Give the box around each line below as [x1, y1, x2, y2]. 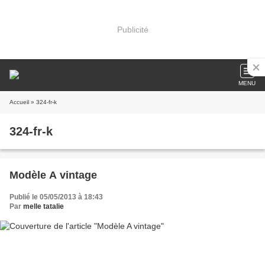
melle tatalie [23, 202, 64, 211]
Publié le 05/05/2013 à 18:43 [9, 193, 103, 201]
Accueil [9, 99, 29, 105]
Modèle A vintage [9, 169, 97, 181]
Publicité [117, 24, 148, 34]
